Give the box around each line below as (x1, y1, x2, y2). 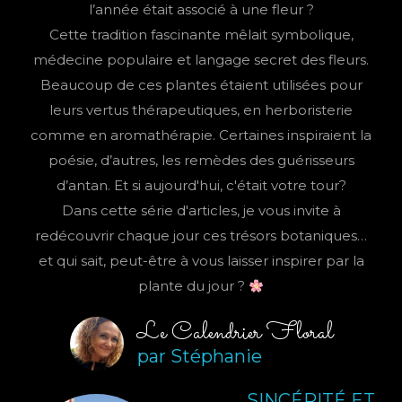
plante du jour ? (137, 277, 249, 294)
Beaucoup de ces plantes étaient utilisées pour (39, 76, 363, 93)
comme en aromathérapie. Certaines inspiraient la (31, 127, 371, 144)
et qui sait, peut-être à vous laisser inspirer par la (38, 252, 364, 269)
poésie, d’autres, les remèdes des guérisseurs (48, 152, 354, 169)
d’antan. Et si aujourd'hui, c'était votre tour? (56, 177, 346, 194)
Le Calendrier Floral (136, 315, 333, 352)
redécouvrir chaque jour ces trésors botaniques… (35, 227, 367, 244)
